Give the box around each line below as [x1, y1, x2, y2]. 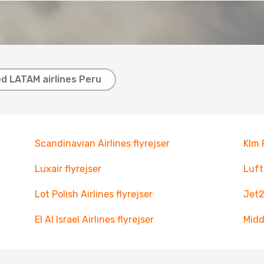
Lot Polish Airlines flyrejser [34, 189, 153, 200]
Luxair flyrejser [34, 163, 101, 174]
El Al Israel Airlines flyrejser [34, 214, 154, 225]
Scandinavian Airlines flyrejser [34, 138, 170, 149]
